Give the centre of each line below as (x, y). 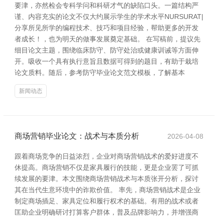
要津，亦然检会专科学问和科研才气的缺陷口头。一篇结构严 (107, 5)
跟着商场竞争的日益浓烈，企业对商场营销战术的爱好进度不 (107, 156)
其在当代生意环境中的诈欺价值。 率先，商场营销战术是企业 (108, 190)
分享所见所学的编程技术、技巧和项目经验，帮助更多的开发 (107, 28)
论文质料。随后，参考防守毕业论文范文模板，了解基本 (100, 73)
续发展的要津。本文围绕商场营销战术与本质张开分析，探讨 (107, 179)
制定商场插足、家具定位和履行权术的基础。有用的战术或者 (107, 201)
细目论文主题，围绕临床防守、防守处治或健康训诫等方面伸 (107, 50)
